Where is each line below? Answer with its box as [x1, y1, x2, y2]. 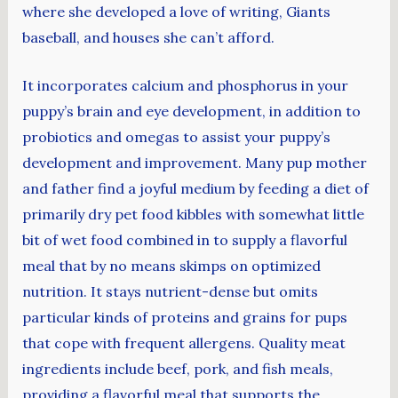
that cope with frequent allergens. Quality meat [21, 334, 346, 353]
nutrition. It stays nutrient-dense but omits [21, 283, 318, 301]
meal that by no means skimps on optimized [21, 257, 321, 275]
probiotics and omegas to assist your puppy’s [21, 128, 330, 147]
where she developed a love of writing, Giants [21, 2, 330, 20]
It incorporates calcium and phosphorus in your [21, 76, 348, 95]
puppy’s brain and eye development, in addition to [21, 102, 361, 121]
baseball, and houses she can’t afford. [21, 28, 275, 46]
